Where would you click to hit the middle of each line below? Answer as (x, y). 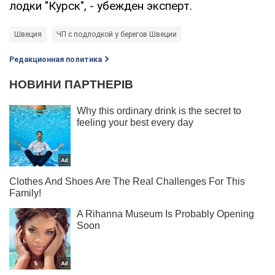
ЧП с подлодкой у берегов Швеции (117, 34)
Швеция (28, 34)
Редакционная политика (56, 59)
